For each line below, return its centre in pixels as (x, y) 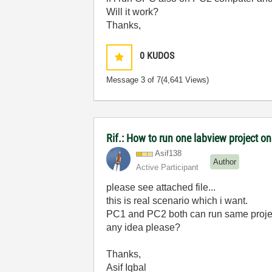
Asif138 (168, 153)
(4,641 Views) (185, 80)
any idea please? (144, 227)
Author (225, 161)
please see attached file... (161, 187)
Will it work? (133, 12)
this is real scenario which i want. (177, 201)
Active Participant (168, 167)
